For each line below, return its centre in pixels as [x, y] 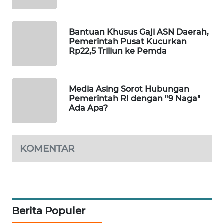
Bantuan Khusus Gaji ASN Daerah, [139, 32]
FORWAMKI [37, 47]
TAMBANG [35, 126]
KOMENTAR [47, 148]
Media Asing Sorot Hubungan [129, 89]
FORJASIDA [36, 100]
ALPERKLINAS [41, 73]
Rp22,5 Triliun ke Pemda [118, 51]
